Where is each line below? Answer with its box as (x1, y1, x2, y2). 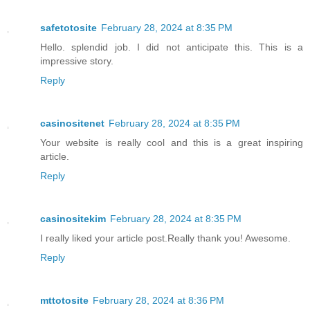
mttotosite (40, 295, 89, 307)
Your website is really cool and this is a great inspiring (40, 137, 303, 149)
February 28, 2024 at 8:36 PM (93, 295, 224, 307)
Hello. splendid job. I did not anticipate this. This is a (40, 42, 303, 53)
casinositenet (40, 118, 104, 129)
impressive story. (40, 55, 113, 67)
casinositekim (40, 213, 106, 225)
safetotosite (40, 22, 97, 34)
